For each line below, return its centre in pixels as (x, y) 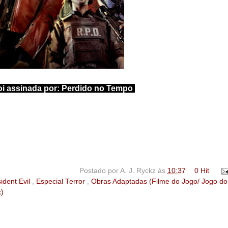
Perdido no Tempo (97, 89)
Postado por (99, 170)
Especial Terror (62, 181)
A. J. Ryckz (139, 170)
